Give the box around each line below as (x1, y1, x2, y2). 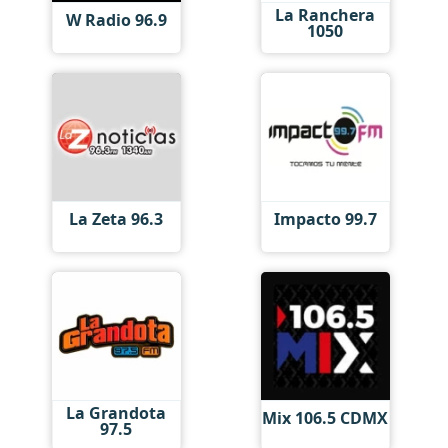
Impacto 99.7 (273, 208, 377, 230)
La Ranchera (275, 3, 376, 26)
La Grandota (66, 401, 167, 424)
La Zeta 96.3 (69, 208, 164, 230)
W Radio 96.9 (65, 9, 167, 31)
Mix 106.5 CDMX (262, 407, 389, 429)
